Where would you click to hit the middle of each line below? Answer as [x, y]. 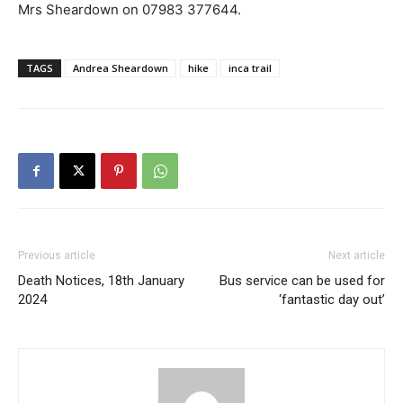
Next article [357, 255]
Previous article [57, 255]
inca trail [250, 68]
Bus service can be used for [302, 281]
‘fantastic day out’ [332, 300]
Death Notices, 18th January [101, 281]
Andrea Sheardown [121, 68]
